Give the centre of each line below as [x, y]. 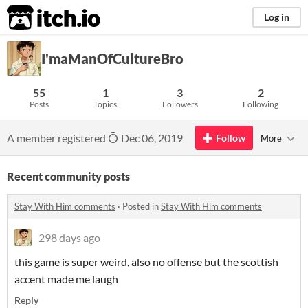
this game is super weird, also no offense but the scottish [146, 262]
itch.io [36, 18]
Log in [277, 17]
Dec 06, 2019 [151, 138]
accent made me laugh [66, 279]
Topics [106, 104]
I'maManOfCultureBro [112, 58]
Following [261, 104]
